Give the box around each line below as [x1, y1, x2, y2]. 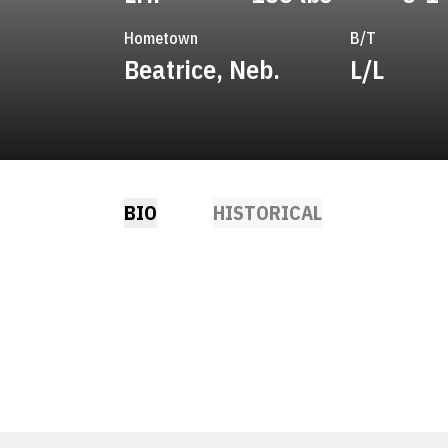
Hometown [124, 28, 198, 48]
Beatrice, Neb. [124, 52, 280, 86]
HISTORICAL [213, 199, 322, 226]
